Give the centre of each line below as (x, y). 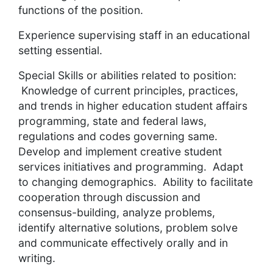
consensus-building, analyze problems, (117, 213)
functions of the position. (81, 10)
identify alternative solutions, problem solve (128, 228)
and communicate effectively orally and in (123, 243)
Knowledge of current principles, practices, (128, 91)
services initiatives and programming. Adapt (131, 167)
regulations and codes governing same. (119, 136)
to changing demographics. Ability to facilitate (136, 182)
